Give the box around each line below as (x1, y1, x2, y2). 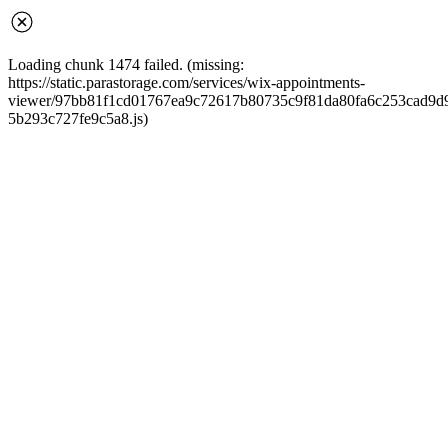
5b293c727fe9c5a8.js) (8, 110, 148, 127)
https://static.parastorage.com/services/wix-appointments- (8, 74, 365, 91)
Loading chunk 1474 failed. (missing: (8, 56, 244, 73)
